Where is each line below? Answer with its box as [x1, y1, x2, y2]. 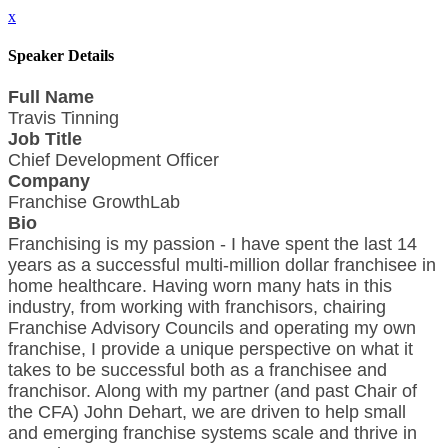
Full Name [8, 86, 94, 107]
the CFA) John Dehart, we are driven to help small [8, 401, 406, 422]
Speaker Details [8, 47, 114, 65]
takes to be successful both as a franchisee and [8, 359, 387, 380]
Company [8, 170, 90, 191]
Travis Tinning [8, 107, 119, 128]
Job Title [8, 128, 82, 149]
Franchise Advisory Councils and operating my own [8, 317, 416, 338]
